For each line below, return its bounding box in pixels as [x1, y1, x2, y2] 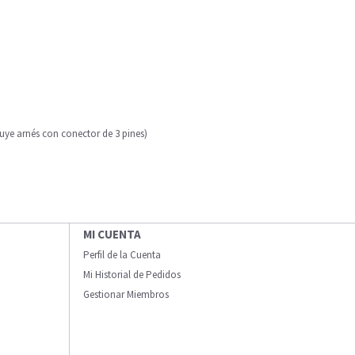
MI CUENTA [83, 227, 141, 242]
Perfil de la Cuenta [83, 248, 161, 261]
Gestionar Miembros [83, 288, 169, 301]
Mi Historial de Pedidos [83, 268, 181, 281]
